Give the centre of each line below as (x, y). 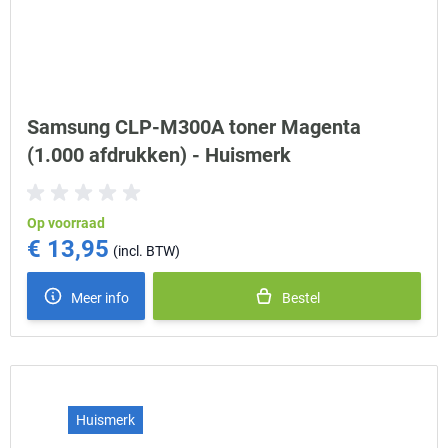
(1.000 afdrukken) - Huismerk (159, 155)
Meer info (100, 298)
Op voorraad (66, 223)
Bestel (301, 298)
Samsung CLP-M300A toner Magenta (194, 127)
